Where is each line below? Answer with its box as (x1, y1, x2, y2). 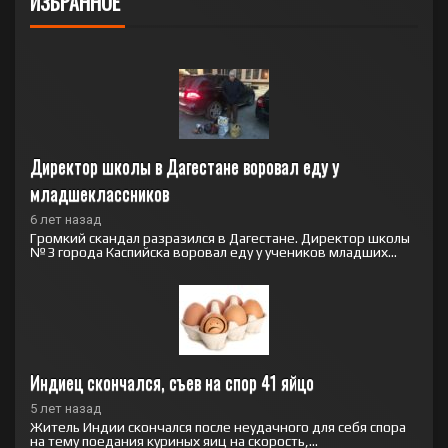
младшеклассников (30, 180, 169, 206)
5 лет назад (30, 401, 101, 416)
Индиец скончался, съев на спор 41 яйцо (30, 369, 314, 395)
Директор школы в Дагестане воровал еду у (30, 153, 339, 179)
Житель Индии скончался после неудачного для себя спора (30, 419, 406, 435)
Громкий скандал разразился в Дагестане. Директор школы (30, 230, 410, 246)
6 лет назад (30, 212, 101, 227)
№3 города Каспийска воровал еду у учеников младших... (30, 244, 397, 260)
